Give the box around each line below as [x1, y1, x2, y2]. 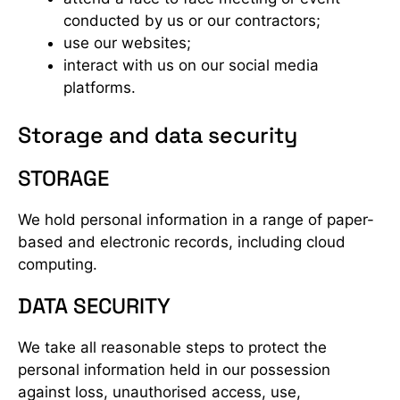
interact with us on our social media [63, 55, 319, 74]
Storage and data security [18, 121, 297, 149]
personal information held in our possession [18, 361, 330, 379]
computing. [18, 255, 97, 273]
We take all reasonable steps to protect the [18, 338, 327, 356]
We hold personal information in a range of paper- [18, 211, 374, 229]
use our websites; [63, 33, 191, 52]
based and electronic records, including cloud [18, 233, 346, 251]
